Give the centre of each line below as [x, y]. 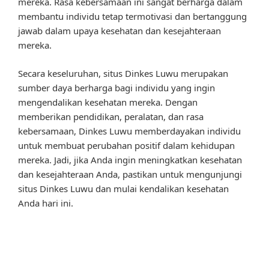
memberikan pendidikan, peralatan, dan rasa [111, 116]
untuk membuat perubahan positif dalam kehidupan [126, 145]
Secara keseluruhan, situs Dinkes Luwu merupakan [123, 73]
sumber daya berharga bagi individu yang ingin [116, 87]
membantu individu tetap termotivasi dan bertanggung [132, 17]
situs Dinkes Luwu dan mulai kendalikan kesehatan [123, 188]
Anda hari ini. [46, 203]
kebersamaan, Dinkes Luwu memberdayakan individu [129, 131]
